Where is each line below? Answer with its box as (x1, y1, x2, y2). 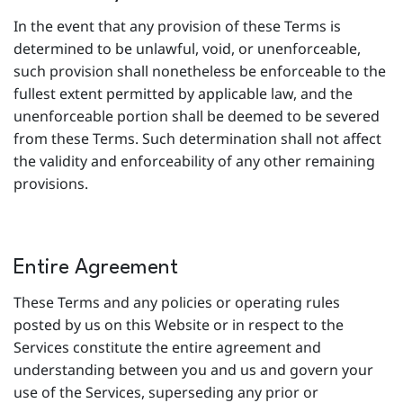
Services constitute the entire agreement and (13, 337, 321, 357)
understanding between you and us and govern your (13, 360, 373, 380)
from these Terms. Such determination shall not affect (13, 129, 381, 148)
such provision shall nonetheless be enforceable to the (13, 61, 386, 81)
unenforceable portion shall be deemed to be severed (13, 106, 380, 126)
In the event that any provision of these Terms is (13, 16, 341, 36)
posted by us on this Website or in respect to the (13, 315, 344, 335)
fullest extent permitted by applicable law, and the (13, 84, 353, 103)
